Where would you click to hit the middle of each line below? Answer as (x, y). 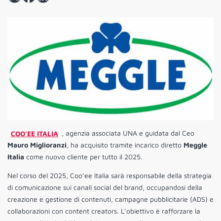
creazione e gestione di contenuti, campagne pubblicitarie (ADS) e (110, 199)
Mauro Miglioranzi (37, 145)
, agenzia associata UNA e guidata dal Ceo (128, 133)
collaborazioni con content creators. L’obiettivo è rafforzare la (104, 211)
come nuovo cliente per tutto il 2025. (83, 157)
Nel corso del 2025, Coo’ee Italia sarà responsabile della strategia (110, 176)
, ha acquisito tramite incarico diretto (125, 145)
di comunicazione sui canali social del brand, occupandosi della (105, 187)
